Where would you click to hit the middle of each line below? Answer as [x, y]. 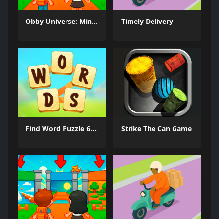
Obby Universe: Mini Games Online [95, 21]
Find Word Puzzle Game [94, 128]
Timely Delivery [147, 21]
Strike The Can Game [156, 128]
